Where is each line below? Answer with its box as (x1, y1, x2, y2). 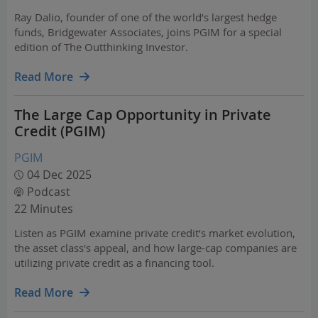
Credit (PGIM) (14, 121, 105, 141)
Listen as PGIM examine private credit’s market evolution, (14, 226, 295, 240)
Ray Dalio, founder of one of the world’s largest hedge (14, 10, 277, 24)
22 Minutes (14, 201, 73, 216)
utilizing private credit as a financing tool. (14, 256, 214, 270)
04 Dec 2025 (27, 167, 92, 182)
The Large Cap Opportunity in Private (14, 105, 271, 124)
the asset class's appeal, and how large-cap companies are (14, 241, 297, 255)
